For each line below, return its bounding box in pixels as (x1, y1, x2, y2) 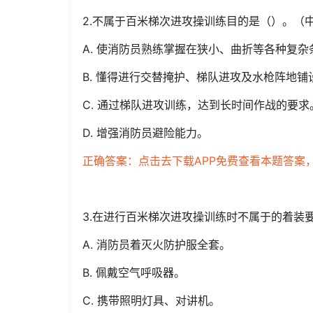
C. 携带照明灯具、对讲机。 (82, 293, 220, 307)
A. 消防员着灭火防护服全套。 (82, 238, 231, 252)
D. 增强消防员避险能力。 (82, 126, 208, 140)
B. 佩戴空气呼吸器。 (82, 265, 185, 279)
